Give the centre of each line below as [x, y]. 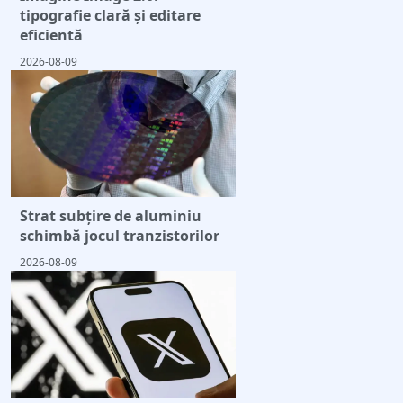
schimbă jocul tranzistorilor [120, 236]
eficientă [51, 36]
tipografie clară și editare [110, 16]
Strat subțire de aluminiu [111, 216]
